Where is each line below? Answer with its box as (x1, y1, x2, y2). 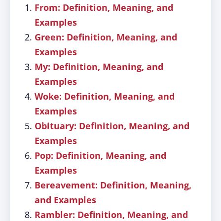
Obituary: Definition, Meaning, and (35, 120, 189, 132)
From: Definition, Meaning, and (35, 1, 173, 13)
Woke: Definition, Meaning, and (35, 90, 175, 102)
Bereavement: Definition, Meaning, (35, 179, 191, 191)
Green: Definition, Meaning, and (35, 31, 177, 43)
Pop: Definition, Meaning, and (35, 149, 166, 161)
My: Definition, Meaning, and (35, 61, 163, 73)
